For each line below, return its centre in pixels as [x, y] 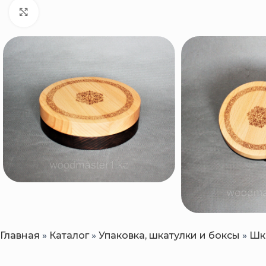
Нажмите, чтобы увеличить [102, 12]
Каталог [69, 236]
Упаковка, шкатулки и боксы [169, 236]
